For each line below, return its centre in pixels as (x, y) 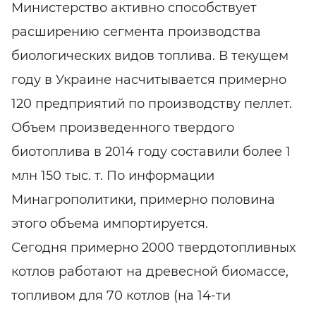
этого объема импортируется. (110, 224)
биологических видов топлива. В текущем (150, 56)
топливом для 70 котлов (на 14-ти (121, 296)
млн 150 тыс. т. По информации (113, 176)
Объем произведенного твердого (123, 128)
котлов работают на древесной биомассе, (150, 272)
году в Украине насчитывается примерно (149, 80)
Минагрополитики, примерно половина (143, 200)
